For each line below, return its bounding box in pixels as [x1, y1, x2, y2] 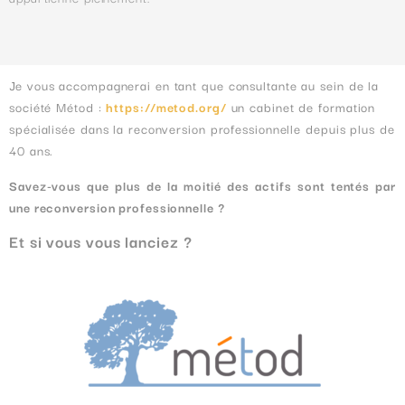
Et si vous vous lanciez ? [9, 229, 193, 254]
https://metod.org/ [106, 97, 227, 118]
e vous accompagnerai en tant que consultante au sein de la [15, 75, 380, 96]
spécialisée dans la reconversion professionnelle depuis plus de [9, 118, 395, 139]
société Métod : [9, 97, 107, 118]
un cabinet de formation [226, 97, 376, 118]
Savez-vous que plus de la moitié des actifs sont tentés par [9, 174, 396, 195]
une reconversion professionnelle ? [9, 196, 229, 217]
